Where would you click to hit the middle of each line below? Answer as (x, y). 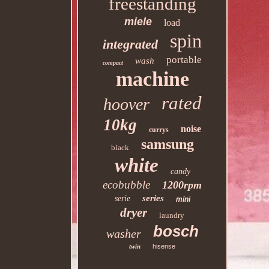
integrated (131, 44)
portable (184, 60)
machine (152, 79)
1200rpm (182, 185)
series (153, 198)
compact (113, 63)
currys (159, 130)
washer (123, 234)
